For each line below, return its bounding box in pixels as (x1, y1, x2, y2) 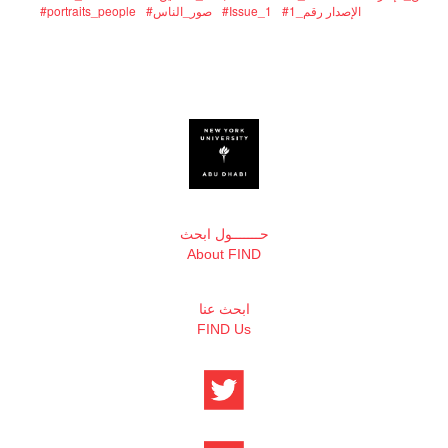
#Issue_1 (222, 2, 272, 20)
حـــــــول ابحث (179, 226, 269, 243)
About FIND (187, 246, 261, 263)
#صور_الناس (153, 2, 212, 20)
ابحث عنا (198, 301, 250, 318)
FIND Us (197, 321, 251, 338)
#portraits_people (40, 2, 136, 20)
